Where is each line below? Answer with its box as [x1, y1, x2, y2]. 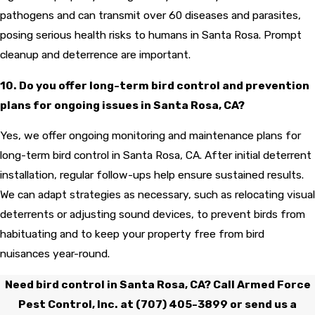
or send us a [228, 297, 297, 311]
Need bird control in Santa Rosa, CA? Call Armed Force [4, 277, 311, 291]
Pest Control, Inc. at [18, 297, 136, 311]
